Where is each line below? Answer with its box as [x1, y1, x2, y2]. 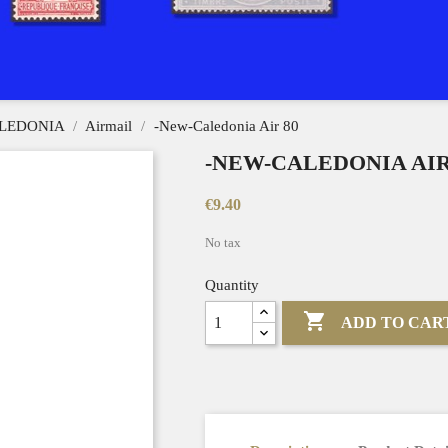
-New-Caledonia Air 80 [154, 117, 299, 135]
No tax [204, 235, 241, 251]
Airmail [85, 117, 132, 135]
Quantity [204, 277, 259, 294]
